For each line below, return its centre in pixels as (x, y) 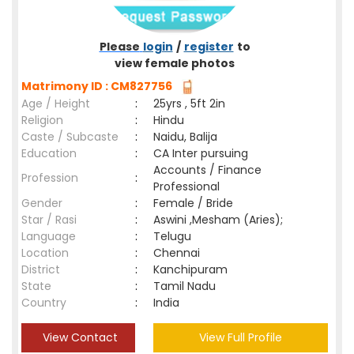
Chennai (180, 253)
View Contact (78, 337)
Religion (42, 120)
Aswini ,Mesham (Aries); (218, 220)
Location (45, 253)
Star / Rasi (49, 220)
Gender (42, 203)
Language (49, 236)
